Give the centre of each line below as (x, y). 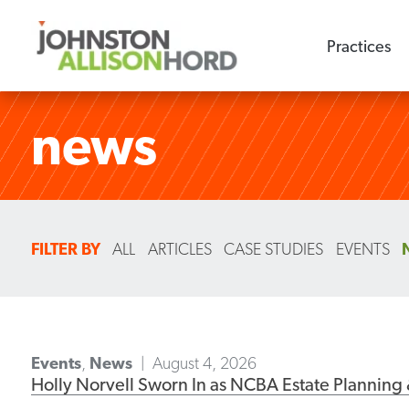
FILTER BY (65, 248)
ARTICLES (179, 248)
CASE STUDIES (274, 248)
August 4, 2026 (205, 363)
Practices (359, 46)
